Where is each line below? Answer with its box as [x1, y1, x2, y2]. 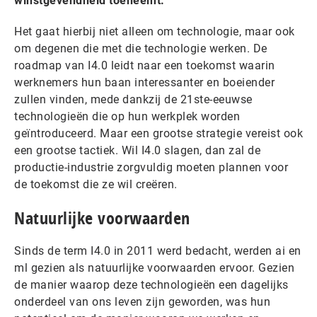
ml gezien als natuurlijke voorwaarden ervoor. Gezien [14, 261, 294, 275]
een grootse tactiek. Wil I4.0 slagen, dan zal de [14, 144, 260, 157]
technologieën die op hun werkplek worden [14, 110, 240, 123]
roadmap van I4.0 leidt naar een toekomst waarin [14, 59, 275, 72]
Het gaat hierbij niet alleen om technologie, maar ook [14, 25, 295, 38]
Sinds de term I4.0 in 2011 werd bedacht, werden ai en [14, 244, 301, 258]
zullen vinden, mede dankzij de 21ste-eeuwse [14, 93, 253, 106]
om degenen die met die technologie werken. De [14, 42, 267, 55]
